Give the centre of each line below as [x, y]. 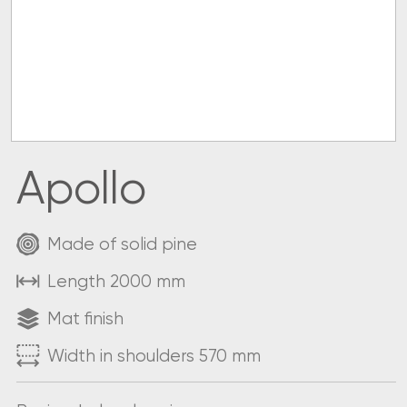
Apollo [81, 191]
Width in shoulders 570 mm [154, 356]
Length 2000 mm [116, 282]
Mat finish [85, 319]
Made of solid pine [122, 244]
